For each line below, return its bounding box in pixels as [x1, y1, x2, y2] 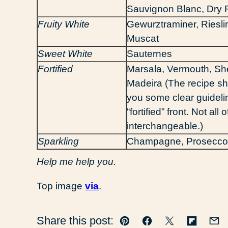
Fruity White [38, 18, 90, 30]
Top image [37, 180, 85, 191]
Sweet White [38, 48, 93, 59]
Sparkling [38, 135, 79, 147]
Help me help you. [37, 156, 116, 167]
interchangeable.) [127, 120, 203, 131]
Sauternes [127, 48, 172, 59]
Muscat [127, 33, 159, 44]
